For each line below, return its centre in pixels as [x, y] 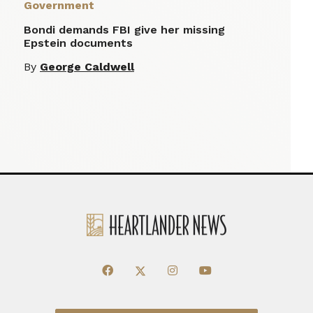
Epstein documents [78, 43]
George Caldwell [87, 67]
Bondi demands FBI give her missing [124, 30]
